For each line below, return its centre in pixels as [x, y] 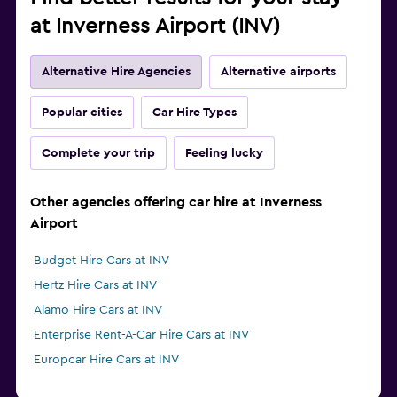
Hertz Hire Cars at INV [95, 286]
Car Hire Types [195, 113]
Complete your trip [98, 154]
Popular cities [82, 113]
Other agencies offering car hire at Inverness [176, 202]
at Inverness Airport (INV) [155, 27]
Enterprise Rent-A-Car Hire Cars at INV [141, 335]
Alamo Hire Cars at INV [98, 311]
